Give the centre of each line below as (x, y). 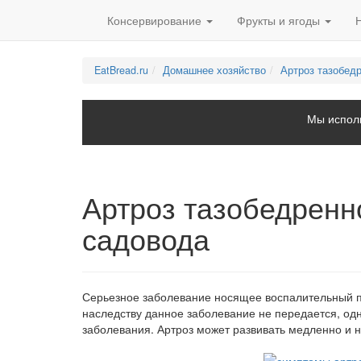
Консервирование (156, 20)
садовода (146, 241)
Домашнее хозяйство (214, 70)
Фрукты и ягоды (280, 20)
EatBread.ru (121, 70)
